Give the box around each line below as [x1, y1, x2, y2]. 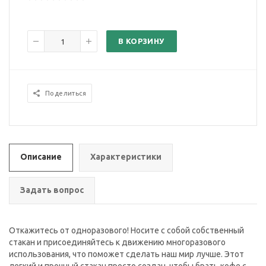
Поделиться [45, 90, 86, 97]
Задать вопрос [20, 185, 84, 195]
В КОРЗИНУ [118, 37, 164, 46]
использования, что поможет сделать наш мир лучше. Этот [9, 249, 244, 259]
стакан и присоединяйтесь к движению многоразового [9, 237, 226, 248]
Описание [20, 152, 62, 162]
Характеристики [90, 152, 161, 162]
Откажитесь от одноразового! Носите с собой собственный [9, 226, 244, 236]
